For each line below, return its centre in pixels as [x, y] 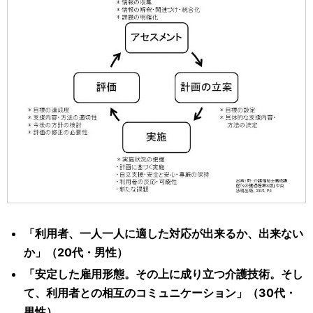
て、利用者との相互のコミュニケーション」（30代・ [160, 292]
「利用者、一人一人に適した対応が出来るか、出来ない [163, 233]
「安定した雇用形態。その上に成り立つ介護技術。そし [163, 274]
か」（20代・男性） [76, 252]
